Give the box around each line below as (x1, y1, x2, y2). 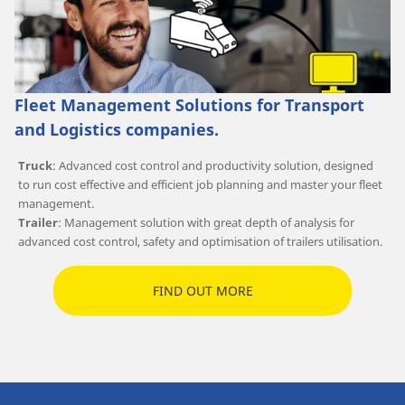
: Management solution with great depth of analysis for (58, 214, 354, 231)
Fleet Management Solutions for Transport (14, 94, 364, 117)
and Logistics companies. (14, 118, 219, 141)
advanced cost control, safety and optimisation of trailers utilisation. (18, 233, 382, 250)
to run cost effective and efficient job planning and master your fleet (18, 176, 382, 193)
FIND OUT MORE (152, 281, 253, 299)
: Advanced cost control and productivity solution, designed (52, 157, 373, 174)
